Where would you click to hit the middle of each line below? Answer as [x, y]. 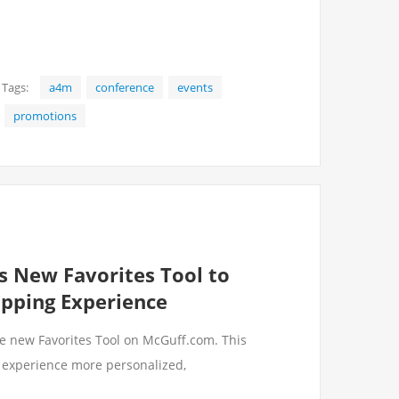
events [195, 87]
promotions [45, 116]
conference [125, 87]
